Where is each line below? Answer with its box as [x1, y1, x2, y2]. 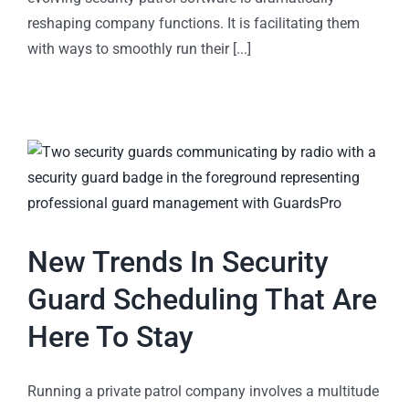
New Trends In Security [27, 244, 329, 279]
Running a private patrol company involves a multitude [27, 382, 379, 400]
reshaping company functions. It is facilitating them [27, 14, 360, 32]
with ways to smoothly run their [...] [27, 39, 251, 58]
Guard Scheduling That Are [27, 281, 377, 317]
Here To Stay [27, 319, 194, 354]
